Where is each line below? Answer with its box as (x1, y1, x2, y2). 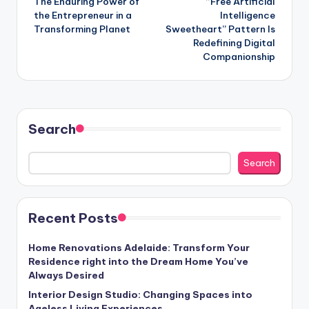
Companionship (203, 50, 275, 63)
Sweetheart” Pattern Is (166, 22, 275, 35)
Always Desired (28, 269, 104, 282)
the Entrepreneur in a (34, 8, 132, 21)
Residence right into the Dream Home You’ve (28, 255, 248, 268)
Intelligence (220, 8, 275, 21)
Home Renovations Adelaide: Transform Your (28, 241, 250, 255)
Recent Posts (28, 210, 118, 227)
